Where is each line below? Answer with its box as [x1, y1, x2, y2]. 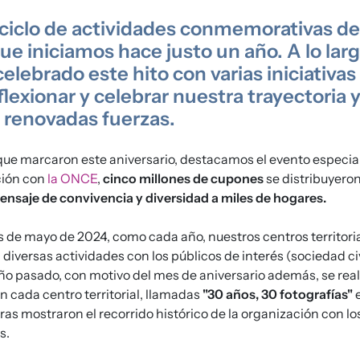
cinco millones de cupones [103, 170, 264, 186]
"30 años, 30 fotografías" [202, 285, 353, 302]
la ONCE [47, 170, 97, 186]
